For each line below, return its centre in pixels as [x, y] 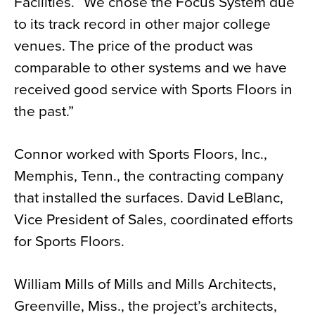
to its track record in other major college [142, 24]
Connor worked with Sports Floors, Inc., [141, 154]
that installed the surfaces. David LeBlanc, [149, 198]
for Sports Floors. [69, 242]
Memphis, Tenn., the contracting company [149, 176]
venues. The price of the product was [134, 46]
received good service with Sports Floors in [153, 90]
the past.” [44, 111]
